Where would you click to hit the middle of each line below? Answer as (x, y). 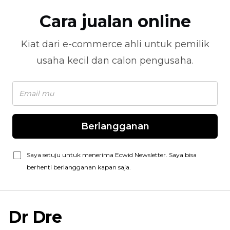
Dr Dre (35, 217)
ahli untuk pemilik (166, 44)
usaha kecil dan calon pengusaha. (115, 61)
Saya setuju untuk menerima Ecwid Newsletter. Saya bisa (112, 155)
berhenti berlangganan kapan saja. (79, 167)
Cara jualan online (115, 21)
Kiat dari (42, 44)
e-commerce (92, 44)
